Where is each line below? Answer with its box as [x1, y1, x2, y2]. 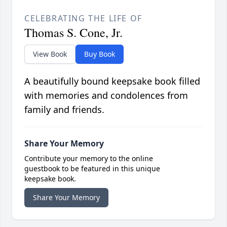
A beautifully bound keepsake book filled [24, 75, 200, 88]
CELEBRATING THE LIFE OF [24, 13, 142, 24]
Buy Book [84, 49, 115, 59]
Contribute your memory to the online [24, 154, 153, 164]
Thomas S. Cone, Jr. [24, 24, 123, 41]
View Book [33, 49, 67, 59]
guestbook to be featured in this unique [24, 164, 160, 174]
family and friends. [24, 103, 104, 116]
